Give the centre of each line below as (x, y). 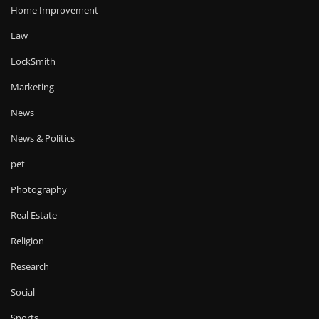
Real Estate (34, 215)
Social (23, 292)
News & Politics (43, 138)
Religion (27, 241)
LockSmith (33, 62)
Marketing (32, 87)
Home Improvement (54, 10)
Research (30, 267)
